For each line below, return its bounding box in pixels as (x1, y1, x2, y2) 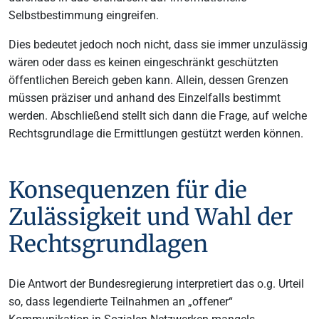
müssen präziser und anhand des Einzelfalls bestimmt (9, 90, 281, 105)
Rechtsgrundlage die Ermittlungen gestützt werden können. (9, 126, 303, 140)
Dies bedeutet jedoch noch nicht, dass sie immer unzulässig (9, 37, 308, 51)
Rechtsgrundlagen (9, 229, 208, 258)
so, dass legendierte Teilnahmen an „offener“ (9, 294, 233, 308)
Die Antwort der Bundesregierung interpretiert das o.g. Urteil (9, 276, 304, 291)
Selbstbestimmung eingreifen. (9, 8, 159, 22)
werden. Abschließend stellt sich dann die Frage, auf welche (9, 108, 307, 122)
